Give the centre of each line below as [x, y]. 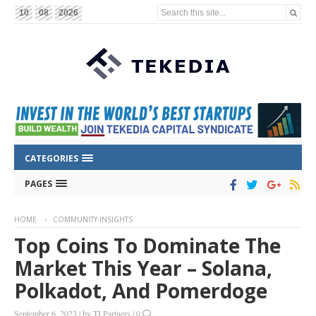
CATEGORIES [53, 159]
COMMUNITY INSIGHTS [93, 220]
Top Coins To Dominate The [147, 246]
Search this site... [194, 12]
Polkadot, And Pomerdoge [141, 291]
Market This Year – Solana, [143, 268]
